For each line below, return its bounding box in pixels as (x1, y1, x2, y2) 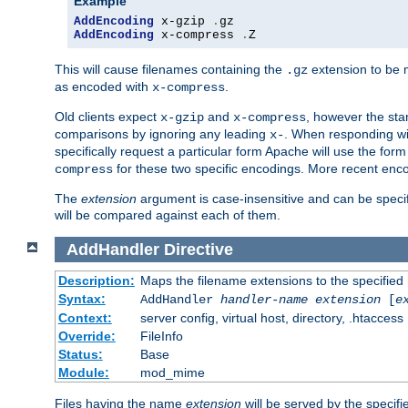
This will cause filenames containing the (55, 61, 286, 76)
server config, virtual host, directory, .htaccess (139, 311, 403, 326)
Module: (57, 365, 109, 381)
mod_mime (139, 365, 205, 381)
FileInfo (139, 329, 183, 344)
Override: (57, 329, 116, 344)
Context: (57, 311, 112, 326)
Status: (57, 347, 103, 362)
